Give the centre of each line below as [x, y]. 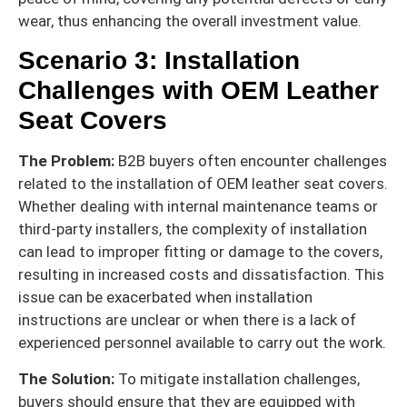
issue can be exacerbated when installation [165, 298]
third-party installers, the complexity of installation [193, 229]
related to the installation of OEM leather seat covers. [203, 184]
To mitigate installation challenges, [237, 378]
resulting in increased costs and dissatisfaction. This [201, 275]
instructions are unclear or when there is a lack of [187, 320]
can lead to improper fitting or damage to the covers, [200, 252]
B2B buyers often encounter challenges [251, 161]
